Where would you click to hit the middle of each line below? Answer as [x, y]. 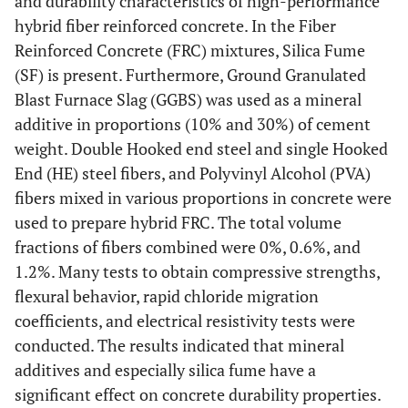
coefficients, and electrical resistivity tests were [185, 321]
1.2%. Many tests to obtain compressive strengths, [197, 271]
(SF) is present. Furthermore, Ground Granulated [190, 75]
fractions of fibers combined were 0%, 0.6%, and [188, 247]
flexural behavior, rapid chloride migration [167, 296]
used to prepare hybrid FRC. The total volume [178, 222]
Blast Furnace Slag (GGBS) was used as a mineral [188, 99]
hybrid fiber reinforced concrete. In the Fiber [175, 25]
